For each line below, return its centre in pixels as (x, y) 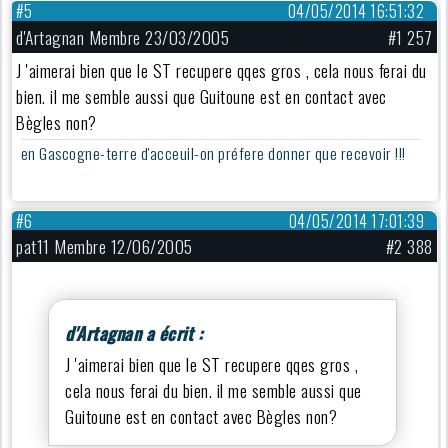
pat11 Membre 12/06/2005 (104, 246)
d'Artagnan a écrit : (134, 332)
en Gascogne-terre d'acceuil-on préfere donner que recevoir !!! (213, 153)
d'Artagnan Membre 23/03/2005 (123, 36)
